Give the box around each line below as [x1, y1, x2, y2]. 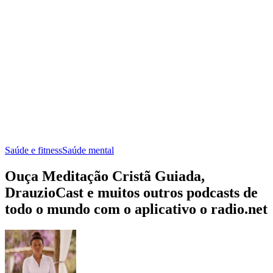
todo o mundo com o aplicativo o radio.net [5, 200, 268, 217]
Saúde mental [62, 144, 114, 155]
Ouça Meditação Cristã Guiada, [5, 168, 205, 184]
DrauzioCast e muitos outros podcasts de [5, 184, 258, 200]
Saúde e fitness [5, 144, 62, 155]
